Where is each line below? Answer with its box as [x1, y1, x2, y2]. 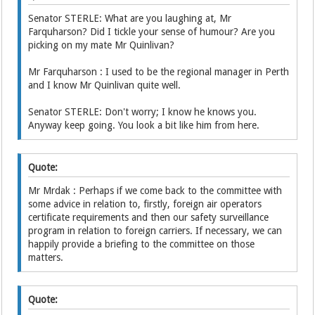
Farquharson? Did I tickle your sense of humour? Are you [28, 26, 276, 37]
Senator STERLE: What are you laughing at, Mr [28, 13, 232, 24]
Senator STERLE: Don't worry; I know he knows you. [28, 106, 257, 117]
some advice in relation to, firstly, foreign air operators [28, 198, 262, 210]
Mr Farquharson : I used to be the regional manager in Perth [28, 66, 290, 77]
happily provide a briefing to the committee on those [28, 238, 255, 250]
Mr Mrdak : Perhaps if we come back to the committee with [28, 185, 283, 196]
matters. [28, 252, 64, 263]
